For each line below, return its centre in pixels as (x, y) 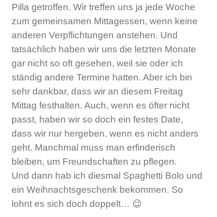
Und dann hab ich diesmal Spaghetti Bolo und (107, 175)
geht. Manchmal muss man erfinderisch (93, 147)
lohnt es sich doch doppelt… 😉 (77, 203)
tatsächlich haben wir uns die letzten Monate (104, 49)
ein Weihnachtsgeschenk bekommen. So (97, 189)
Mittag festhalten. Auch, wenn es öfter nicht (101, 105)
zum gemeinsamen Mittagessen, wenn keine (105, 21)
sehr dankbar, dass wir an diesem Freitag (97, 91)
